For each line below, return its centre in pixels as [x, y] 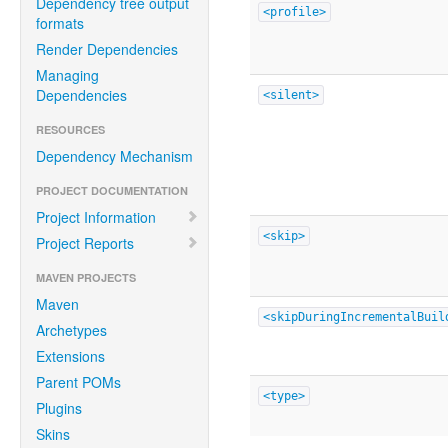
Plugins [59, 408]
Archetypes [71, 330]
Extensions [70, 356]
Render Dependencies [107, 49]
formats [60, 23]
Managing [67, 75]
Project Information [96, 217]
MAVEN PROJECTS [86, 277]
